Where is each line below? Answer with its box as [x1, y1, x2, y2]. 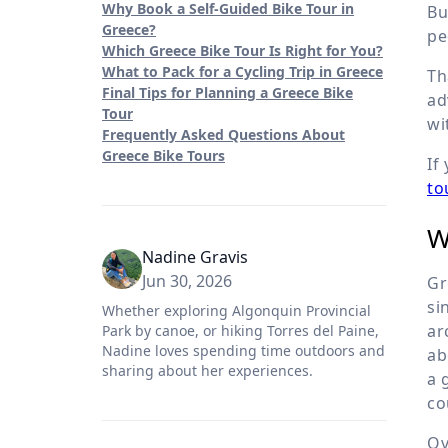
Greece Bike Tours [102, 145, 225, 165]
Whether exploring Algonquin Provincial [102, 300, 371, 320]
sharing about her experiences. [102, 360, 313, 380]
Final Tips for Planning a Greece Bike [102, 82, 353, 102]
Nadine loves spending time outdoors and [102, 340, 385, 360]
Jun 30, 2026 [142, 269, 232, 292]
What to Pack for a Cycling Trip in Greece [102, 61, 383, 81]
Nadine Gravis [142, 245, 248, 268]
